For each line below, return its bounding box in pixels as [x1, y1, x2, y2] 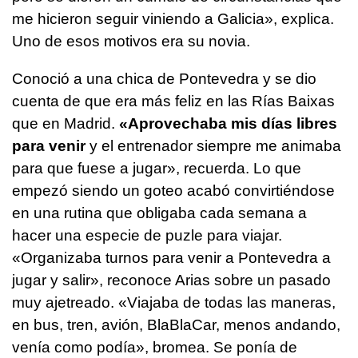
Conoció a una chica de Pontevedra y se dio [12, 70, 316, 87]
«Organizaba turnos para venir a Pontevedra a [12, 249, 331, 266]
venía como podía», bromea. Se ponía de [12, 338, 297, 356]
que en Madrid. [12, 114, 119, 132]
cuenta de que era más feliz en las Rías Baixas [12, 92, 335, 109]
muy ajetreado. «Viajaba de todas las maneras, [12, 293, 336, 311]
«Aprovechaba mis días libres [119, 114, 337, 132]
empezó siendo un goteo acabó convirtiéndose [12, 181, 335, 199]
